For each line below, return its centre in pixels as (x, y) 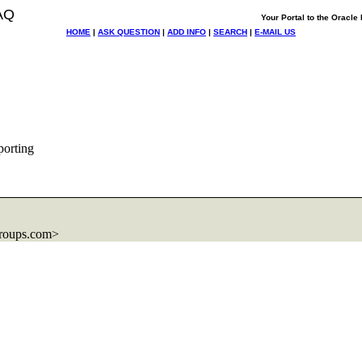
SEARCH (230, 32)
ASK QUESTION (129, 32)
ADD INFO (187, 32)
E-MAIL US (275, 32)
